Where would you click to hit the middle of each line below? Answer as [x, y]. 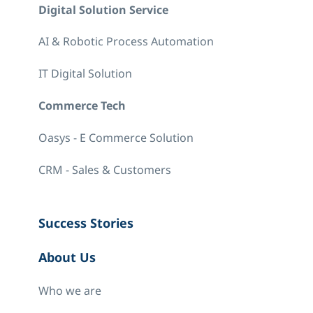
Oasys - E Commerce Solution [116, 138]
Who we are [70, 291]
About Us [67, 259]
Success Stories [86, 224]
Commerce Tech [82, 106]
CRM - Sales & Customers [105, 170]
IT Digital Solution [86, 74]
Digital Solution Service [104, 10]
